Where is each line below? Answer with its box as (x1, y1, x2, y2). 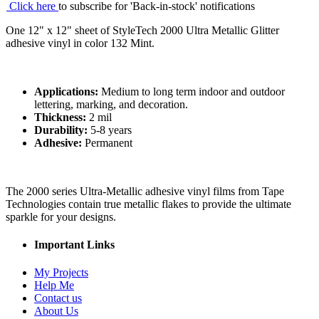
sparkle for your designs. (6, 210, 116, 223)
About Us (34, 305, 78, 318)
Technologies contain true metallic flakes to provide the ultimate (6, 197, 291, 210)
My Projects (34, 266, 88, 279)
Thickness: (34, 110, 86, 123)
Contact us (34, 292, 82, 305)
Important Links (34, 239, 115, 251)
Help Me (34, 279, 74, 292)
